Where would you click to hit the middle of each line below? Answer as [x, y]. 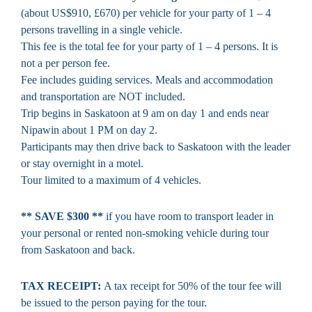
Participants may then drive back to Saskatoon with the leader [156, 146]
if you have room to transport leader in [188, 216]
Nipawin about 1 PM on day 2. [89, 130]
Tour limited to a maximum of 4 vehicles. [111, 180]
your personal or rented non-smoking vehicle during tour [145, 233]
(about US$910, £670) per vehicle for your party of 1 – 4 [146, 13]
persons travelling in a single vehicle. [102, 29]
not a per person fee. [65, 63]
